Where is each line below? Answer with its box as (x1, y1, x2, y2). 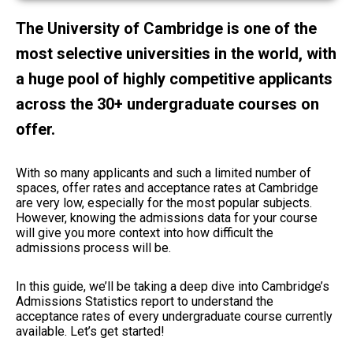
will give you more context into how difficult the (16, 225, 273, 240)
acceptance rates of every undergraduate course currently (16, 308, 333, 324)
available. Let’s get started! (16, 323, 165, 339)
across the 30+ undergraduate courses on (16, 94, 319, 113)
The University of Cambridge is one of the (16, 18, 317, 38)
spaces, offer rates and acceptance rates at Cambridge (16, 180, 318, 195)
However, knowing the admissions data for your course (16, 210, 318, 225)
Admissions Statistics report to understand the (16, 293, 273, 309)
